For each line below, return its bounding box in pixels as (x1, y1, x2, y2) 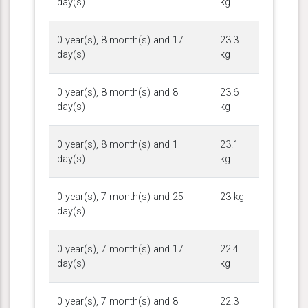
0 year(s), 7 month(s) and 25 (57, 190, 184, 203)
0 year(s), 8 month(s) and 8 (57, 86, 178, 98)
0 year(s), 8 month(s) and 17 (57, 34, 184, 46)
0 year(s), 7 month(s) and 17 (57, 243, 184, 255)
